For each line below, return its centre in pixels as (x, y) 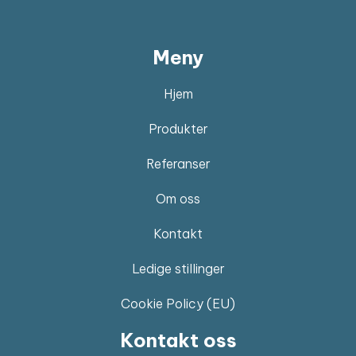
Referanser (178, 164)
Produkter (178, 129)
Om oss (178, 199)
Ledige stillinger (178, 269)
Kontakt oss (178, 341)
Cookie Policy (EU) (178, 304)
